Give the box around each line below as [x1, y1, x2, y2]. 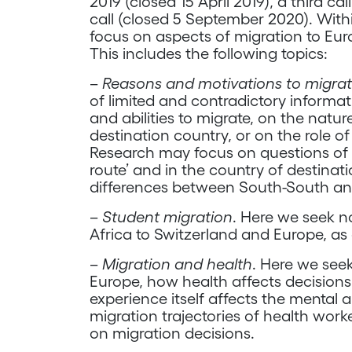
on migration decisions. [90, 324, 255, 342]
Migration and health [102, 255, 252, 273]
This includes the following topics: [90, 45, 328, 62]
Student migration [102, 208, 233, 225]
